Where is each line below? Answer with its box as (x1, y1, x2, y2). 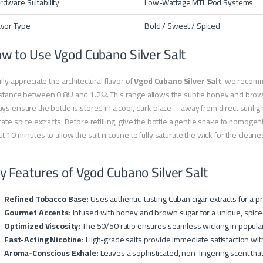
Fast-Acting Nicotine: (4, 232, 85, 248)
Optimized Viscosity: (4, 218, 81, 234)
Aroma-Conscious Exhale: (4, 245, 99, 261)
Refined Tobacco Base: (4, 191, 89, 207)
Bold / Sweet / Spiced (144, 18, 221, 34)
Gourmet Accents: (4, 205, 71, 221)
